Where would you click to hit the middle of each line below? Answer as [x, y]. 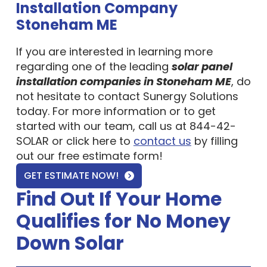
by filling [214, 132]
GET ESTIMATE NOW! [71, 167]
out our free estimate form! [89, 147]
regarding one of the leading [94, 58]
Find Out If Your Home [119, 190]
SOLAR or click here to [74, 132]
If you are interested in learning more [114, 43]
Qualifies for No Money [123, 212]
